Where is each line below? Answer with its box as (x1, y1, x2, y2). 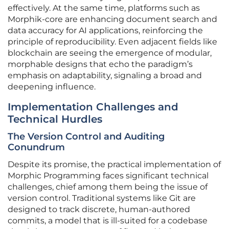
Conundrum (8, 142, 65, 153)
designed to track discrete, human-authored (8, 204, 190, 215)
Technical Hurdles (8, 113, 102, 126)
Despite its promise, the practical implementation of (8, 159, 221, 170)
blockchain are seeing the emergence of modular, (8, 48, 212, 58)
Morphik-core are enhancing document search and (8, 14, 217, 25)
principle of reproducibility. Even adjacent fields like (8, 37, 217, 47)
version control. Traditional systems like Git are (8, 193, 196, 203)
